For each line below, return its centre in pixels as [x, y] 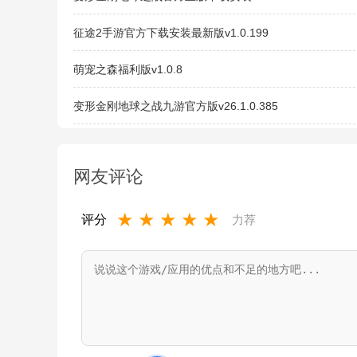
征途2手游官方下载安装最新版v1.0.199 [171, 33]
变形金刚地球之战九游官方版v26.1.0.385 [176, 106]
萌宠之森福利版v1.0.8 [128, 69]
